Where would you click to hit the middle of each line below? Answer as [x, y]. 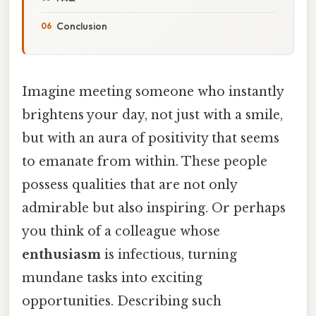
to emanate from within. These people [145, 161]
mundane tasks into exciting [112, 278]
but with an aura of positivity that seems [151, 138]
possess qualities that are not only [129, 184]
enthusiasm [61, 254]
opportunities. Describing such [122, 301]
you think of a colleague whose [121, 231]
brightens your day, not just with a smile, [152, 115]
